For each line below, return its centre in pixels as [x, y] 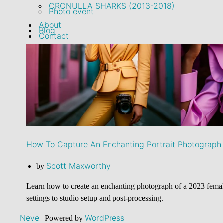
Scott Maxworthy [78, 166]
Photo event [71, 11]
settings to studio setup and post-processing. [95, 198]
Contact [54, 36]
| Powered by [62, 218]
